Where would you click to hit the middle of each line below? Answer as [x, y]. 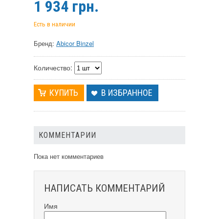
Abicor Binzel [75, 44]
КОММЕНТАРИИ [67, 135]
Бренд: [45, 44]
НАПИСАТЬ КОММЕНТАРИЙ [105, 188]
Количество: [53, 67]
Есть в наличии [55, 24]
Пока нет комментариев [69, 156]
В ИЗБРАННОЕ [127, 93]
